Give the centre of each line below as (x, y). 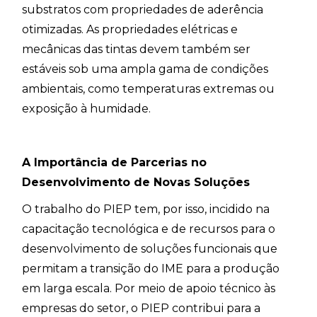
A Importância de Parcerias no (115, 163)
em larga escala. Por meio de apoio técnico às (149, 289)
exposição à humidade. (87, 109)
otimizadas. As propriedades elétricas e (130, 30)
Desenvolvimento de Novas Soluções (136, 183)
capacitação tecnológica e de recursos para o (149, 229)
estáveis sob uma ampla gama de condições (145, 69)
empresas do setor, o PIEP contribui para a (142, 309)
